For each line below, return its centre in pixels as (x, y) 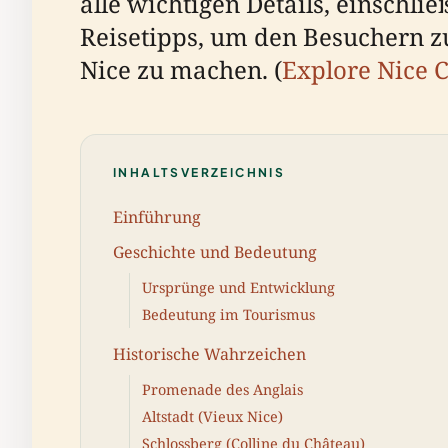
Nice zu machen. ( (181, 69)
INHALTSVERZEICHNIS (199, 172)
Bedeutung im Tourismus (228, 314)
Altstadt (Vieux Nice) (212, 416)
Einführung (157, 216)
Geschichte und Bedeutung (215, 251)
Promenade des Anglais (222, 389)
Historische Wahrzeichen (209, 353)
